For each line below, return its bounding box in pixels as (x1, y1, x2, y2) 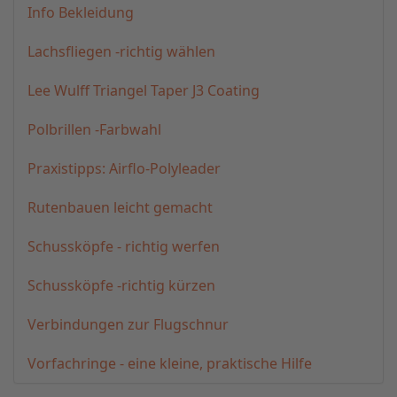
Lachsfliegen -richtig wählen (27, 42, 215, 61)
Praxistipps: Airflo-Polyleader (27, 159, 221, 178)
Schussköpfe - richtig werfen (27, 237, 220, 256)
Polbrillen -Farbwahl (27, 120, 161, 139)
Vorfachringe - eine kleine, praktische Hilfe (27, 354, 312, 373)
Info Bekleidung (27, 3, 134, 22)
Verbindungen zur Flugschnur (27, 315, 229, 334)
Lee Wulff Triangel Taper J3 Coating (27, 81, 260, 100)
